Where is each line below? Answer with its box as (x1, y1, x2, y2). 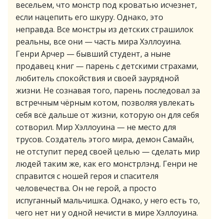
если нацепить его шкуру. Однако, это (16, 12, 163, 22)
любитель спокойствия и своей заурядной (16, 73, 179, 84)
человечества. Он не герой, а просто (16, 183, 156, 194)
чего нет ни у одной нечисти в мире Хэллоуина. (16, 207, 198, 218)
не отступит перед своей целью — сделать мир (16, 146, 200, 157)
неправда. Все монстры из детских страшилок (16, 24, 194, 35)
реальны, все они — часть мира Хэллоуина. (16, 36, 181, 47)
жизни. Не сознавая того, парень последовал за (16, 85, 200, 96)
